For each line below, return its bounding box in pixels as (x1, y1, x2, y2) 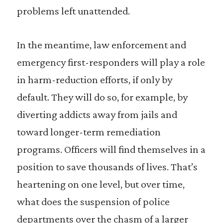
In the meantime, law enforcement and (16, 38, 186, 51)
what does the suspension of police (16, 195, 170, 208)
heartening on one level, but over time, (16, 178, 185, 190)
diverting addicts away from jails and (16, 108, 177, 120)
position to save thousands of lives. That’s (16, 160, 198, 173)
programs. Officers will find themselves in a (16, 143, 206, 155)
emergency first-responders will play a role (16, 56, 205, 68)
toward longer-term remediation (16, 125, 161, 138)
